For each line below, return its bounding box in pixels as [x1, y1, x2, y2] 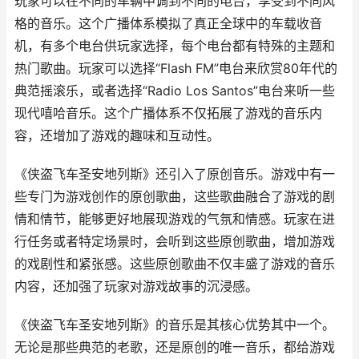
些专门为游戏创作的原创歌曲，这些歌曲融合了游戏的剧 [14, 189, 335, 204]
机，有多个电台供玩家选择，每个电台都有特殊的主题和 [14, 38, 335, 54]
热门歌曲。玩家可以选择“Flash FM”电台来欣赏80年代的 [14, 61, 337, 76]
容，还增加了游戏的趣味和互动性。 [14, 128, 220, 143]
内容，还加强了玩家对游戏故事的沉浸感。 [14, 279, 258, 294]
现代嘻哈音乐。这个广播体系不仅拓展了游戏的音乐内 [14, 106, 322, 121]
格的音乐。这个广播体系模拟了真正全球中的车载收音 [14, 16, 322, 31]
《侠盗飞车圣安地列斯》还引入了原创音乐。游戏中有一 [14, 167, 335, 182]
